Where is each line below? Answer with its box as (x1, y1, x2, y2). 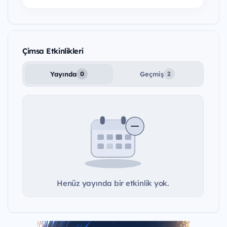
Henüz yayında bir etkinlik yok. (56, 178, 170, 188)
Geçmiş (139, 69, 164, 78)
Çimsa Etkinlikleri (22, 46, 84, 56)
